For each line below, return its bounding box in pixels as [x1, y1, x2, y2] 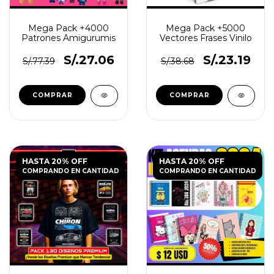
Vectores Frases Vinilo [159, 32, 252, 43]
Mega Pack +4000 [28, 23, 109, 34]
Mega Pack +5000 [166, 23, 245, 34]
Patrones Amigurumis [21, 32, 116, 43]
